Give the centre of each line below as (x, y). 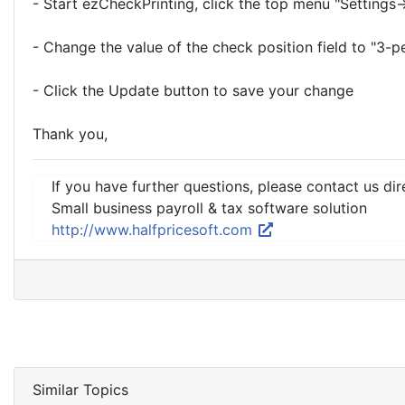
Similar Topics (80, 390)
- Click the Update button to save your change (193, 90)
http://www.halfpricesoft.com (154, 230)
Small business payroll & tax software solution (209, 208)
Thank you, (70, 134)
